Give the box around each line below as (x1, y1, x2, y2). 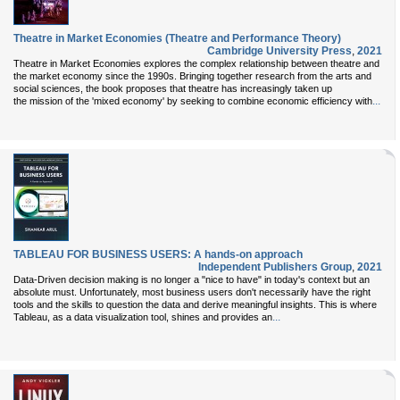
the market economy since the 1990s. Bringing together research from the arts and (13, 71, 371, 81)
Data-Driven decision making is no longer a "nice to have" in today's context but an (13, 274, 370, 285)
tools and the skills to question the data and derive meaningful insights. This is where (13, 299, 377, 310)
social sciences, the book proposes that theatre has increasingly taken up (13, 83, 332, 94)
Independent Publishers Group (198, 261, 352, 273)
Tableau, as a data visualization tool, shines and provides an (13, 312, 272, 322)
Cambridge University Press (207, 45, 352, 57)
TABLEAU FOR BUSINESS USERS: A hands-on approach (13, 248, 303, 261)
